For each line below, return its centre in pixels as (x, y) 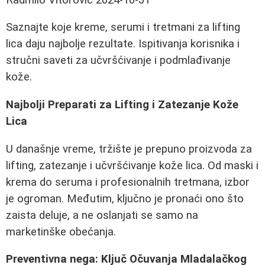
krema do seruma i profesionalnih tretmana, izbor (128, 182)
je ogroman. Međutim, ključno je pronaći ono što (125, 198)
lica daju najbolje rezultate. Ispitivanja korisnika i (123, 44)
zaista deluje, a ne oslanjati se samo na (102, 215)
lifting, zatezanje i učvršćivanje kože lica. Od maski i (132, 165)
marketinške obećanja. (61, 232)
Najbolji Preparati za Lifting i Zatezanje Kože (122, 105)
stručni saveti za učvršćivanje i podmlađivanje (118, 61)
